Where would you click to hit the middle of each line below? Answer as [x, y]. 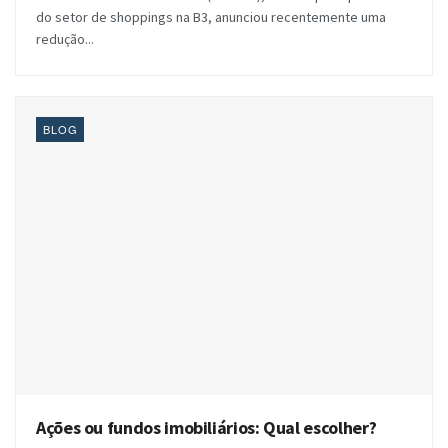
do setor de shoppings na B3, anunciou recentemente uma [211, 17]
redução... [65, 39]
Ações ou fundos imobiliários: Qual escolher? [206, 427]
